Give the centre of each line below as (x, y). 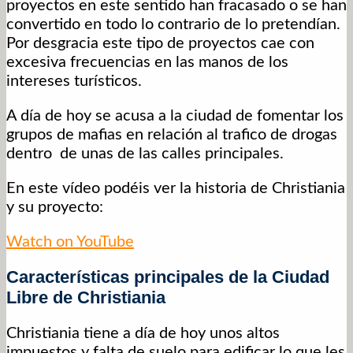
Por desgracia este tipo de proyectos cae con (160, 44)
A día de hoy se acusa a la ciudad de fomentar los (175, 116)
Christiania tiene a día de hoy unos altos (143, 334)
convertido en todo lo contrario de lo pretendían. (173, 25)
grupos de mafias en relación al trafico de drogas (172, 135)
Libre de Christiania (86, 298)
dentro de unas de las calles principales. (145, 154)
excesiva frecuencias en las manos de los (147, 63)
